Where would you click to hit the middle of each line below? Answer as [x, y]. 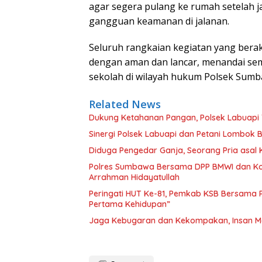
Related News [125, 104]
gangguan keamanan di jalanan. [159, 21]
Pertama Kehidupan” [130, 204]
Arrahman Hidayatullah [134, 177]
